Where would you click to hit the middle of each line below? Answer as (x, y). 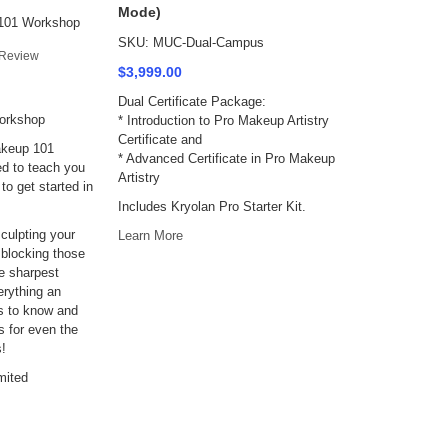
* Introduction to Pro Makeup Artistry (223, 120)
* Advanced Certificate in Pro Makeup (226, 158)
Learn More (150, 235)
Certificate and (160, 139)
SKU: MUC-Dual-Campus (191, 42)
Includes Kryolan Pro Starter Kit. (212, 206)
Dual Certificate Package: (192, 101)
